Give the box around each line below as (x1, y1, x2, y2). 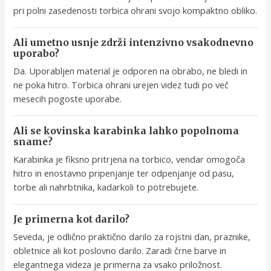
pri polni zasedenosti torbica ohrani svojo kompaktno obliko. (13, 4, 258, 17)
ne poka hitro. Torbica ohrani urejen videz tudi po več (13, 79, 229, 91)
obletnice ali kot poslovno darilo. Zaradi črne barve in (13, 244, 227, 257)
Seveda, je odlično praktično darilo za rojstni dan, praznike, (13, 230, 251, 243)
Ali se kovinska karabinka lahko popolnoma (13, 125, 240, 137)
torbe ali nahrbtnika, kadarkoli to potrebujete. (13, 181, 199, 194)
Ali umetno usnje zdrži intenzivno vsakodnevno (13, 37, 254, 49)
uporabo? (13, 48, 60, 60)
